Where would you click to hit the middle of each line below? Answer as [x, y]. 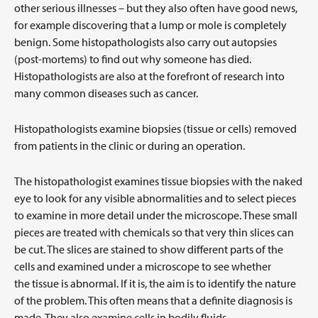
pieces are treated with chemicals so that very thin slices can [154, 232]
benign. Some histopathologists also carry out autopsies [146, 42]
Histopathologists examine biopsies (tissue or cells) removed [155, 128]
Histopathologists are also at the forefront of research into [149, 76]
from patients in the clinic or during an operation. [130, 145]
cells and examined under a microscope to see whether [143, 266]
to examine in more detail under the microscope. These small [156, 215]
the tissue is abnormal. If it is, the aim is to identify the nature [155, 283]
